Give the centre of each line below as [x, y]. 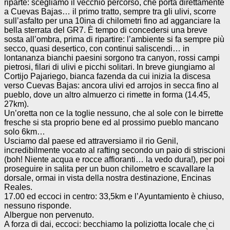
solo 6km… [25, 131]
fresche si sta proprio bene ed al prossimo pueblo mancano [111, 122]
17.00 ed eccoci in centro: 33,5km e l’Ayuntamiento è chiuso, [114, 196]
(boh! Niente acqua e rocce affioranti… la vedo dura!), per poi [114, 159]
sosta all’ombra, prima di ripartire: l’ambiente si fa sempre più [114, 39]
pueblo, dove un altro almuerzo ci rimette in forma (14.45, [107, 94]
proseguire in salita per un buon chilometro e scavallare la [109, 168]
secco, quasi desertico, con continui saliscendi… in [97, 48]
